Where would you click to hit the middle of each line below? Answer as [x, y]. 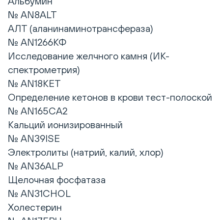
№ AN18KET [34, 83]
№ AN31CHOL [39, 193]
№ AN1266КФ [37, 42]
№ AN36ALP [36, 166]
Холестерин [35, 207]
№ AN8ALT [32, 15]
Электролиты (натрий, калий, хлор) [86, 152]
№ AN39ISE [34, 138]
